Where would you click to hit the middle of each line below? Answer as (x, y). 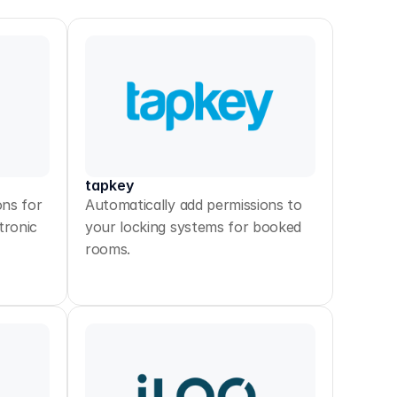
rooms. (108, 249)
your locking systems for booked (194, 227)
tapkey (109, 185)
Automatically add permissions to (194, 205)
